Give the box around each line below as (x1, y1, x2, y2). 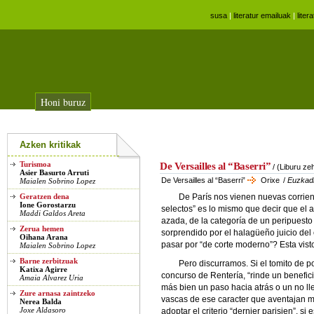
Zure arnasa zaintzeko (20, 289, 95, 297)
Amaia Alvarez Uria (20, 273, 83, 282)
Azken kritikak (20, 139, 81, 150)
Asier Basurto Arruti (20, 168, 89, 177)
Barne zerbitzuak (20, 257, 78, 265)
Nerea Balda (20, 297, 62, 306)
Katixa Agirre (20, 265, 67, 273)
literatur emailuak (233, 11, 291, 20)
